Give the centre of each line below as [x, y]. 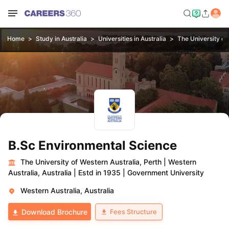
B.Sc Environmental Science [93, 145]
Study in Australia [61, 39]
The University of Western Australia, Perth [91, 162]
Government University [166, 173]
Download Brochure [54, 212]
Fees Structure [133, 211]
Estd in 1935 [99, 173]
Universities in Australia [132, 39]
